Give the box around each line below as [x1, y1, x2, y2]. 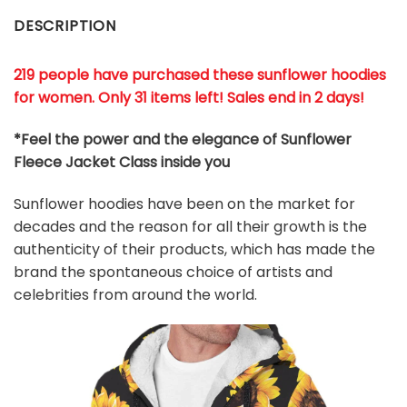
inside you [161, 151, 230, 173]
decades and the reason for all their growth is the [14, 215, 367, 237]
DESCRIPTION [14, 15, 116, 36]
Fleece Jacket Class [14, 151, 161, 173]
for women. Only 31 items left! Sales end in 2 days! [14, 86, 364, 108]
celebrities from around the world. [14, 283, 257, 305]
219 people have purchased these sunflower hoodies [14, 64, 386, 85]
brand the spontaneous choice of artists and [14, 261, 333, 283]
